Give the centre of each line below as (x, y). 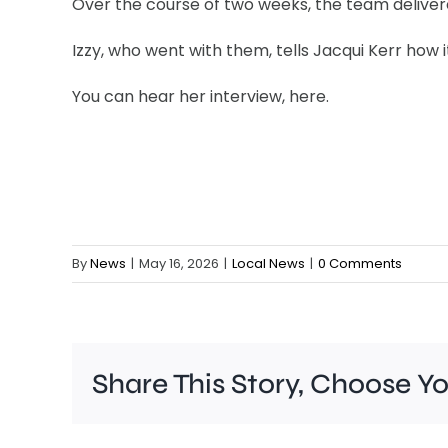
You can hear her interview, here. (200, 97)
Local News (268, 264)
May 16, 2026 (179, 264)
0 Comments (360, 264)
